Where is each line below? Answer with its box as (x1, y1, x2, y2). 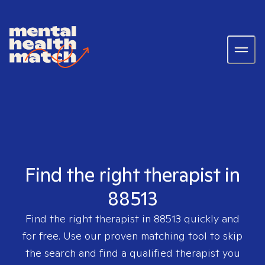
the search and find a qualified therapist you (25, 246, 240, 260)
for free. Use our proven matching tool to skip (22, 229, 243, 243)
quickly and (181, 212, 240, 225)
